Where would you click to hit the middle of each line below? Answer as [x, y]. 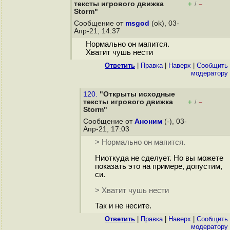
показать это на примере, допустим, [158, 167]
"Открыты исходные [137, 94]
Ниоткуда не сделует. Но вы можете [159, 158]
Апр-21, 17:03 [107, 129]
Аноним [148, 121]
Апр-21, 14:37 [98, 31]
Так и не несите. [123, 206]
